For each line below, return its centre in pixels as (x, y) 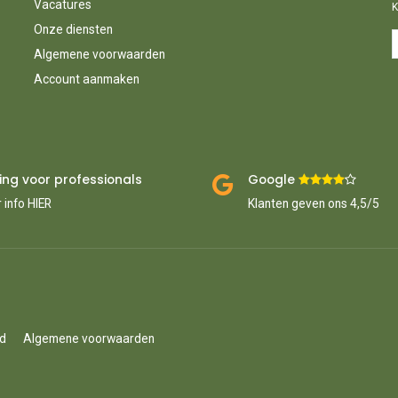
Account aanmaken (86, 79)
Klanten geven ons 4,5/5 (314, 204)
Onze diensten (73, 29)
